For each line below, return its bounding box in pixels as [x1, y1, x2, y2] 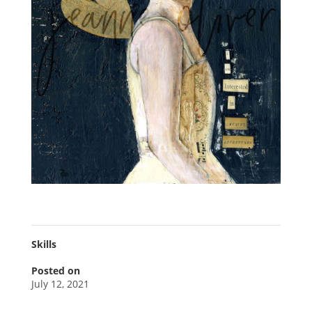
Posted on [31, 264, 80, 278]
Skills [31, 237, 56, 251]
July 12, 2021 [31, 277, 89, 291]
